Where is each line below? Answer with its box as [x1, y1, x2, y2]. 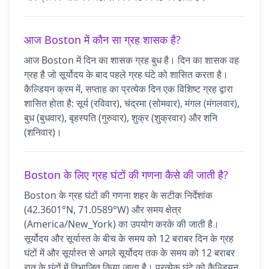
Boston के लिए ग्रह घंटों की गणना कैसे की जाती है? [24, 168, 228, 182]
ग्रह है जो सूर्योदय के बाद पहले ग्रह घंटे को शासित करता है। [24, 68, 228, 81]
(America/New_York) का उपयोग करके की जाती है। [24, 217, 219, 231]
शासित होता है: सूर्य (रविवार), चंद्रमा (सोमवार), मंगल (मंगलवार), [24, 97, 240, 110]
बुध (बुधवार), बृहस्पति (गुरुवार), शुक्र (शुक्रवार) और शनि [24, 111, 217, 124]
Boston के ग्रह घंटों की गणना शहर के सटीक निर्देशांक [24, 189, 213, 202]
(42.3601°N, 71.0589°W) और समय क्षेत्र [24, 203, 181, 216]
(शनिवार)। [24, 125, 62, 139]
